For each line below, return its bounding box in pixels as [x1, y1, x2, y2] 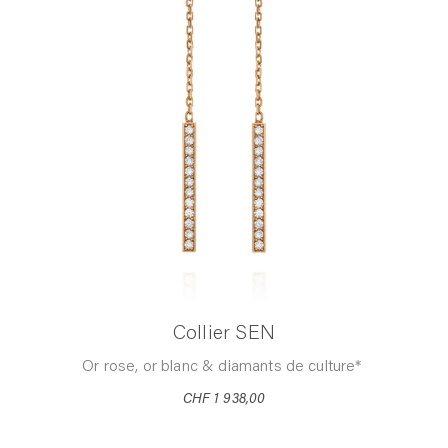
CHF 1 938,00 [182, 393, 266, 408]
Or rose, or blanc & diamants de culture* [82, 359, 366, 376]
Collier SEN [172, 324, 276, 345]
